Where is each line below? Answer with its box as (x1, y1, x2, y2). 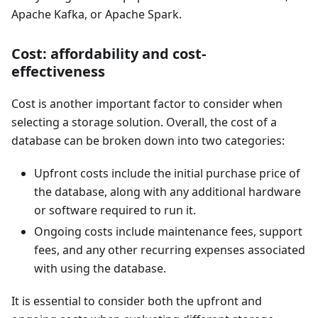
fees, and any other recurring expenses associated (34, 242, 305, 258)
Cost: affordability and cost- (11, 44, 206, 64)
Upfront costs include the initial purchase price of (34, 165, 300, 182)
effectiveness (11, 62, 105, 82)
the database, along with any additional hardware (34, 184, 301, 200)
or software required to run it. (34, 202, 196, 219)
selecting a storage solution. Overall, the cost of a (11, 114, 277, 131)
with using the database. (34, 261, 166, 277)
